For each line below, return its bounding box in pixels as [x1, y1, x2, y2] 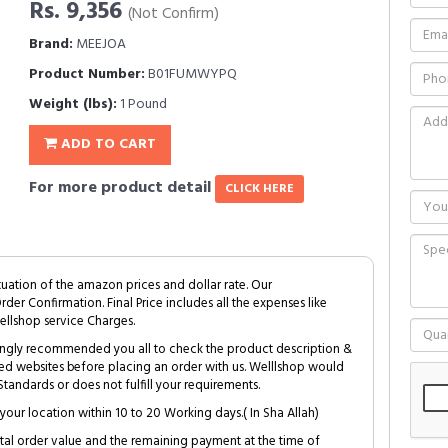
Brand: [29, 33, 73, 56]
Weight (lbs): [29, 93, 117, 116]
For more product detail [29, 175, 215, 201]
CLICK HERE [225, 179, 294, 199]
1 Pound [117, 93, 167, 116]
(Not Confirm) [128, 2, 219, 27]
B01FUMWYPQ [145, 63, 237, 86]
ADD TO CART [57, 133, 156, 156]
